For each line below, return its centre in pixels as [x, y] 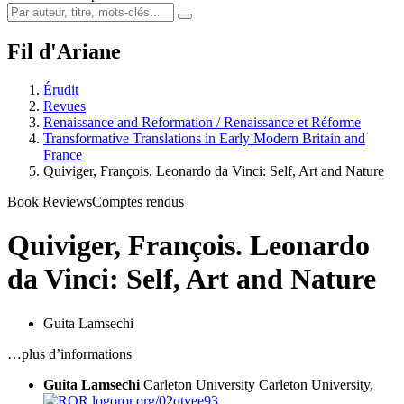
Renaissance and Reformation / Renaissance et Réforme [202, 122]
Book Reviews [50, 201]
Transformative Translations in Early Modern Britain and [204, 138]
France [63, 154]
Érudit [61, 89]
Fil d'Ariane [64, 51]
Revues [64, 106]
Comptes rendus [138, 201]
